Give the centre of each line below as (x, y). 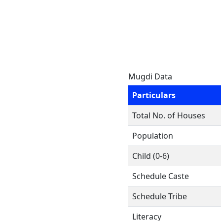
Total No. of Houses (169, 115)
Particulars (154, 95)
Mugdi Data (150, 76)
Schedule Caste (161, 176)
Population (153, 136)
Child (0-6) (151, 156)
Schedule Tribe (160, 196)
